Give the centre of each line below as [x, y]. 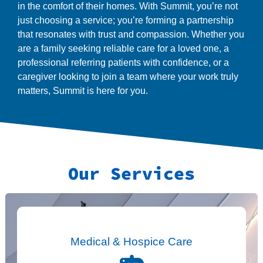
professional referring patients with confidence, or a [123, 62]
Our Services [131, 173]
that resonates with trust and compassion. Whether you [131, 34]
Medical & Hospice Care [131, 242]
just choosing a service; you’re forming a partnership [126, 20]
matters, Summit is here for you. [83, 90]
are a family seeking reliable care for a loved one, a [123, 48]
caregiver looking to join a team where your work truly [128, 76]
